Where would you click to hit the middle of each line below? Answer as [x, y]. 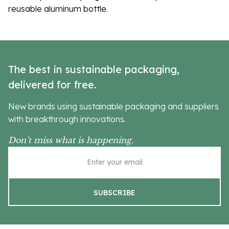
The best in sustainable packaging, [94, 69]
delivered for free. [52, 84]
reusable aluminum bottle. [58, 8]
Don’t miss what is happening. [71, 140]
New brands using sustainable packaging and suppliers [113, 106]
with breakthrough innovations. [67, 119]
